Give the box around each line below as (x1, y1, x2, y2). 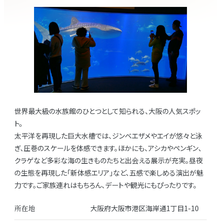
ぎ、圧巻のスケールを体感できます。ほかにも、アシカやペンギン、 (14, 143, 202, 153)
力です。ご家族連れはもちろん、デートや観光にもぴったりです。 (14, 180, 197, 190)
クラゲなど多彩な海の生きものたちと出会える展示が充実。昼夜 (14, 155, 203, 166)
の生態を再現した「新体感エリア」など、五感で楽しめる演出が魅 (14, 168, 204, 178)
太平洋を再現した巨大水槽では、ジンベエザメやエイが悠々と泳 (14, 131, 203, 141)
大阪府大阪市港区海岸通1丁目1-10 (90, 203, 199, 213)
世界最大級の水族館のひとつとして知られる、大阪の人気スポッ (14, 106, 201, 116)
